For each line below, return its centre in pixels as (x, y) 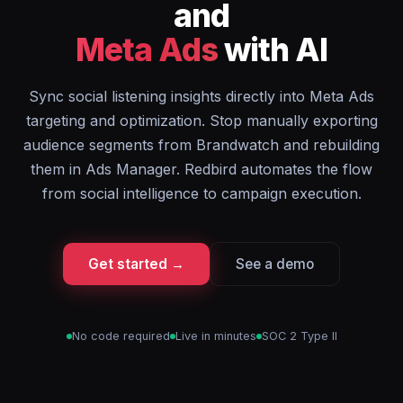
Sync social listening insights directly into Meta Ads (201, 96)
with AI (273, 49)
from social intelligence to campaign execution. (201, 193)
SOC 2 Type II (299, 336)
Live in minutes (215, 336)
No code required (121, 336)
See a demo (275, 264)
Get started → (136, 264)
